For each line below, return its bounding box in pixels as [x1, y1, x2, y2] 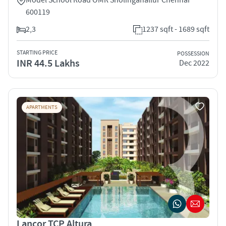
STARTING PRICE [17, 48, 58, 56]
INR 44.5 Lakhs [17, 56, 80, 70]
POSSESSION [177, 50, 209, 58]
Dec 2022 [179, 58, 209, 69]
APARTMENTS [26, 103, 58, 111]
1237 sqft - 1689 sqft [142, 24, 209, 34]
